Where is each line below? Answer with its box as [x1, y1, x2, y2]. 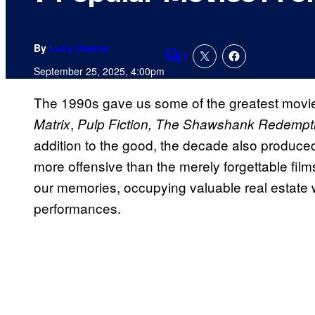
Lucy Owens [49, 41, 109, 56]
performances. [34, 198, 121, 218]
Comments [164, 56, 230, 75]
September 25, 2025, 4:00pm [34, 64, 165, 79]
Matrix [34, 115, 70, 134]
